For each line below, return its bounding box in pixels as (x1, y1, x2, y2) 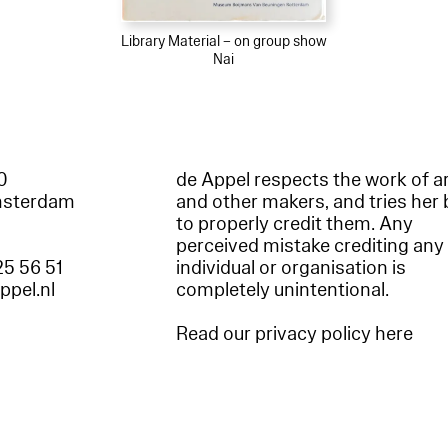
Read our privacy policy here (176, 321, 414, 348)
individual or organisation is (176, 255, 407, 282)
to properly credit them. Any (176, 211, 414, 238)
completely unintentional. (176, 277, 394, 304)
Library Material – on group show (120, 32, 327, 52)
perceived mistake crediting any (176, 233, 445, 260)
